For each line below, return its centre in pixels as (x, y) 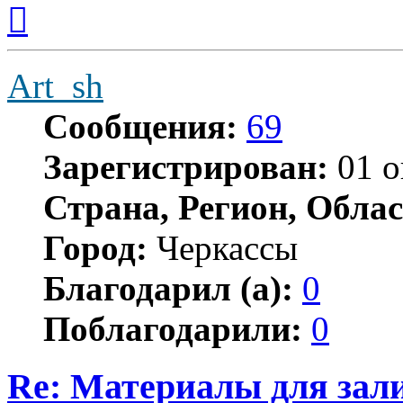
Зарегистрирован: (186, 166)
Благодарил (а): (168, 288)
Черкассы (223, 247)
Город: (95, 247)
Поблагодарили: (173, 328)
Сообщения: (140, 126)
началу (48, 33)
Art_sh (55, 85)
